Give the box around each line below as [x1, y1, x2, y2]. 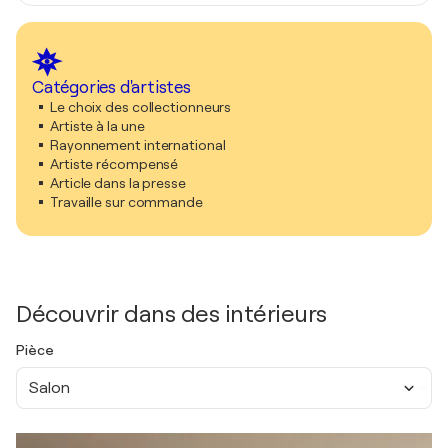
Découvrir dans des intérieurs [16, 300, 327, 328]
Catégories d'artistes [32, 78, 191, 97]
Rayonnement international [50, 137, 226, 153]
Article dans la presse [50, 175, 186, 191]
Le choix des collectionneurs [50, 99, 232, 115]
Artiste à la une [50, 118, 145, 134]
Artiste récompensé [50, 156, 179, 172]
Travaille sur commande [50, 194, 203, 210]
